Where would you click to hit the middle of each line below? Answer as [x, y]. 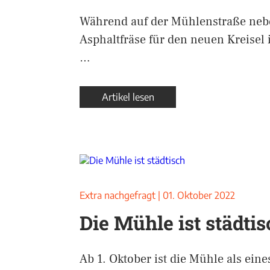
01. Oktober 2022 [199, 195]
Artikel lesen [128, 97]
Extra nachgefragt [118, 195]
